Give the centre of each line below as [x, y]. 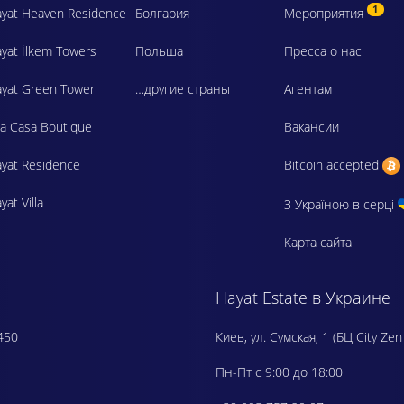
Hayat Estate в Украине [303, 298]
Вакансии [312, 126]
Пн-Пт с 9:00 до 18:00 [279, 372]
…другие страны [183, 88]
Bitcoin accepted [333, 164]
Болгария [162, 13]
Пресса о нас [323, 50]
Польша [159, 50]
